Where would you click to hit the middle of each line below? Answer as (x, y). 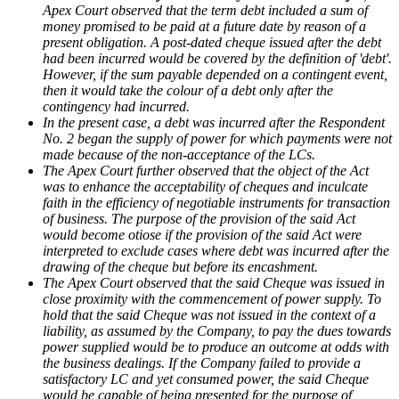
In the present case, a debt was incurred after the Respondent (214, 123)
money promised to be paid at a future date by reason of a (204, 27)
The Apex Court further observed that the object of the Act (206, 171)
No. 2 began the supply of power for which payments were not (217, 139)
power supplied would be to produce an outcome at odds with (216, 347)
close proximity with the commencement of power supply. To (212, 299)
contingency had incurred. (116, 107)
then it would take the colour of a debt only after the (188, 91)
